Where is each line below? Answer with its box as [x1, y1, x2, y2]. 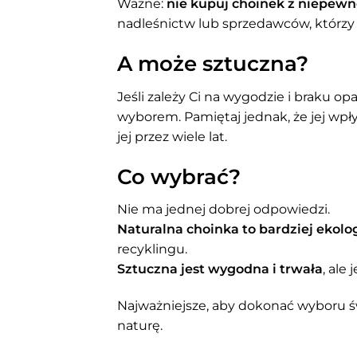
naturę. [117, 318, 163, 334]
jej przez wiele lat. [117, 128, 227, 144]
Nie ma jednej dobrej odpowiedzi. [117, 202, 330, 218]
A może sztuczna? [117, 51, 308, 76]
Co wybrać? [117, 163, 241, 189]
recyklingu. [117, 241, 187, 257]
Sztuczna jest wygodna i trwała [117, 261, 323, 277]
